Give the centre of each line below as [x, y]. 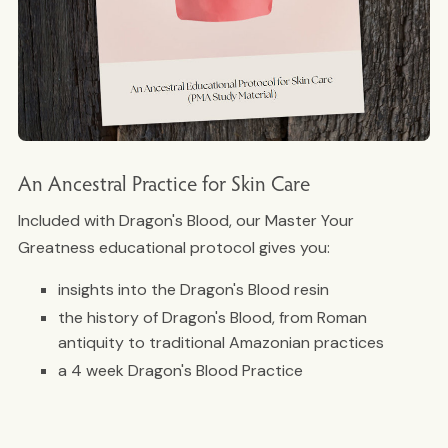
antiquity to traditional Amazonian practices [220, 343]
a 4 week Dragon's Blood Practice [182, 371]
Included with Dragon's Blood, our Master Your [185, 221]
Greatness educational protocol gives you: [175, 248]
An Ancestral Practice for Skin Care [163, 183]
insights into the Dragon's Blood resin [193, 290]
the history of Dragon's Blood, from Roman [212, 318]
